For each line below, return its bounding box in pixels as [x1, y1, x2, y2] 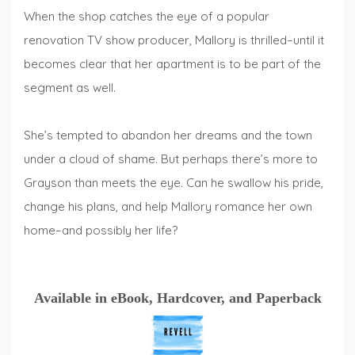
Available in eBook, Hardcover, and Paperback [33, 289, 322, 306]
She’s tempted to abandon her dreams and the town [24, 128, 312, 143]
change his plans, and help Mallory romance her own [24, 199, 312, 215]
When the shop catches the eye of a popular [24, 9, 269, 25]
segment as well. [24, 80, 116, 96]
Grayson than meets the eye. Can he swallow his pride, [24, 175, 323, 191]
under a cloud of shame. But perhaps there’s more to [24, 151, 318, 167]
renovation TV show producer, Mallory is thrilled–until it [24, 32, 324, 48]
